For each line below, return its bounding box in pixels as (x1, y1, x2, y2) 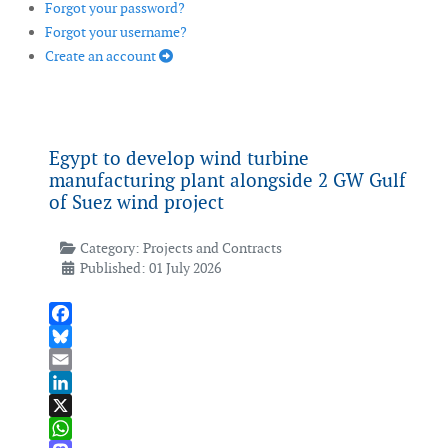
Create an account (45, 47, 159, 66)
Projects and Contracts (142, 239, 282, 258)
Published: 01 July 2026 (79, 259, 221, 278)
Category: (76, 239, 143, 258)
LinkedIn (49, 396, 104, 415)
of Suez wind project (49, 190, 224, 216)
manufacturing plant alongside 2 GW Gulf (49, 168, 406, 194)
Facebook (49, 327, 109, 346)
